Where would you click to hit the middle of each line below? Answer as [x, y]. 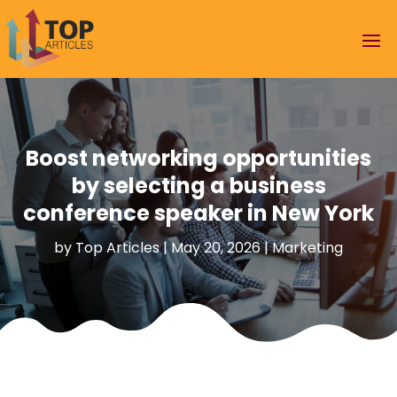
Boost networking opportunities [198, 158]
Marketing [307, 247]
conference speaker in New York [198, 213]
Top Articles [117, 247]
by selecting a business [198, 185]
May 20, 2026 [216, 247]
